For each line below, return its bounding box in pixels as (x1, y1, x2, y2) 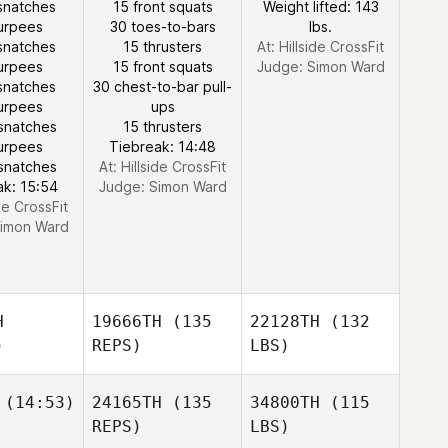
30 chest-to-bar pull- (93, 78, 232, 95)
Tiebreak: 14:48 (109, 138, 216, 155)
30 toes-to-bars (109, 18, 216, 35)
